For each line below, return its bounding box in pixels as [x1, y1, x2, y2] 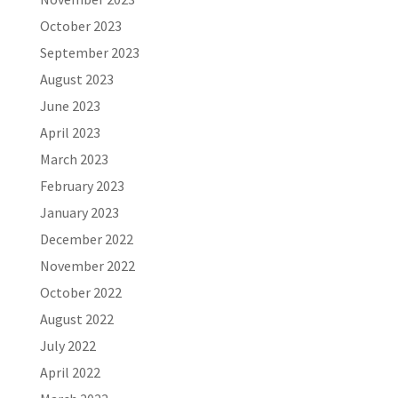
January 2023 [39, 203, 119, 221]
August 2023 [39, 70, 114, 88]
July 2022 [39, 337, 96, 354]
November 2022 [39, 257, 135, 275]
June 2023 [39, 97, 100, 115]
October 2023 [39, 17, 122, 35]
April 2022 [39, 363, 100, 381]
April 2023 [39, 123, 100, 141]
